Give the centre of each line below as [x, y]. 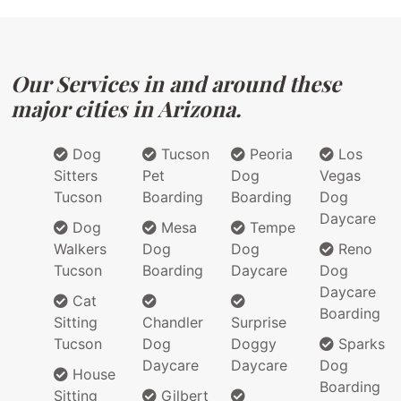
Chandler [173, 323]
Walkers [80, 249]
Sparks [359, 344]
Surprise [259, 323]
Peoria [269, 154]
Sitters [76, 176]
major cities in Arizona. [126, 109]
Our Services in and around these [176, 84]
